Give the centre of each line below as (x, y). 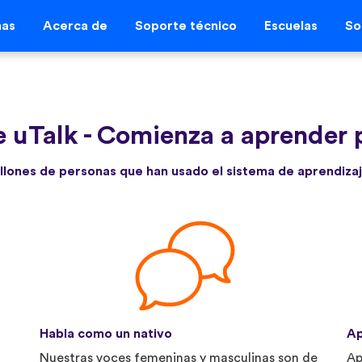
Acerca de (75, 26)
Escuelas (290, 26)
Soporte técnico (185, 26)
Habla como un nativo (106, 333)
